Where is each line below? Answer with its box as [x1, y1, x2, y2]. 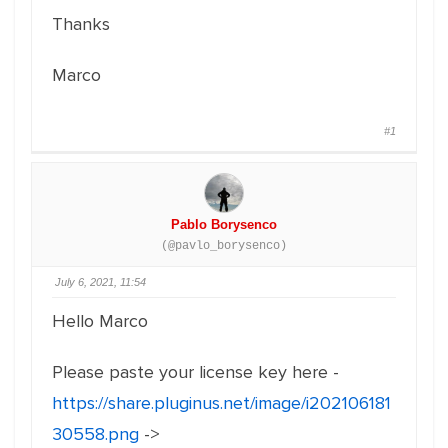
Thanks [52, 13, 110, 35]
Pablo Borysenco [171, 217, 277, 232]
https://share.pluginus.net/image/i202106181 [52, 392, 391, 414]
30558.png [52, 423, 139, 445]
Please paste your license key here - [52, 361, 339, 383]
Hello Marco [52, 310, 148, 332]
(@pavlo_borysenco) [161, 239, 287, 253]
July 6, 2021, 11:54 [55, 276, 146, 288]
